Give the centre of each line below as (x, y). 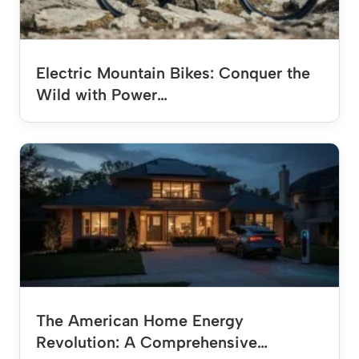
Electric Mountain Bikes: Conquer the (173, 73)
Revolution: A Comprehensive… (152, 342)
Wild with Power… (102, 94)
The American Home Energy (140, 320)
